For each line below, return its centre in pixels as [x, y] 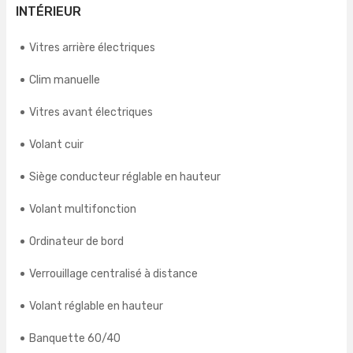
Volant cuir [56, 145]
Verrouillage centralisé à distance [113, 274]
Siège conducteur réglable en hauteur [125, 177]
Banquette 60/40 [75, 339]
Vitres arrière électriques [92, 48]
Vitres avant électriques [91, 113]
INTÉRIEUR [48, 12]
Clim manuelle [65, 80]
